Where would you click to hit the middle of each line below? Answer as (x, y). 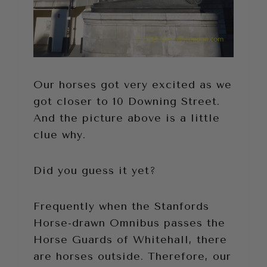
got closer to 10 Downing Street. (127, 102)
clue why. (60, 135)
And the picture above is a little (127, 118)
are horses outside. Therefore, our (132, 257)
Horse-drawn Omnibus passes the (129, 223)
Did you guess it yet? (95, 171)
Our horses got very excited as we (133, 85)
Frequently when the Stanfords (121, 207)
